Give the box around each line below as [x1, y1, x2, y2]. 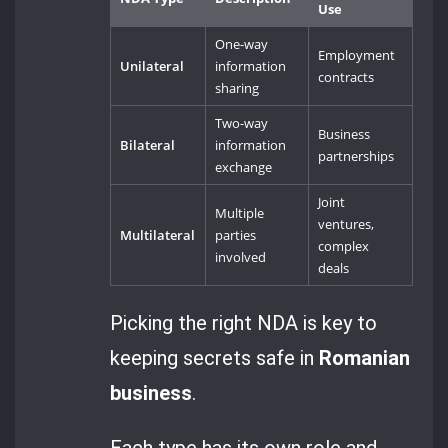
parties [215, 226, 257, 245]
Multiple [215, 204, 265, 223]
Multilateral [120, 226, 196, 245]
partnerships [318, 147, 395, 166]
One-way [215, 35, 269, 54]
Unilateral [120, 57, 185, 76]
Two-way [215, 114, 269, 133]
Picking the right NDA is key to [110, 310, 378, 335]
